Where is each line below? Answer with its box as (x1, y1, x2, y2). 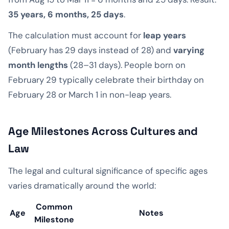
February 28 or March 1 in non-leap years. (8, 88, 171, 100)
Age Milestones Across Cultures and (8, 124, 198, 138)
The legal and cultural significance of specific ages (8, 165, 208, 176)
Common (36, 201, 73, 212)
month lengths (8, 59, 68, 71)
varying (173, 44, 204, 56)
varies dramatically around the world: (8, 179, 156, 191)
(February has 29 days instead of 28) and (8, 44, 173, 56)
